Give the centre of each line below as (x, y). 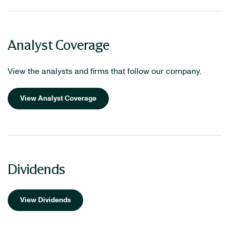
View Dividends (45, 200)
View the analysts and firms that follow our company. (104, 71)
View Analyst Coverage (58, 99)
